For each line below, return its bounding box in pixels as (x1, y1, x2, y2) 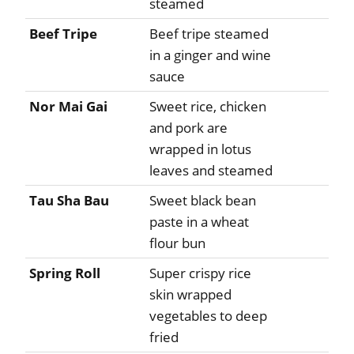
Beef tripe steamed (149, 24, 269, 43)
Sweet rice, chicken (149, 97, 266, 116)
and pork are (149, 119, 228, 137)
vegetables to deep (149, 307, 267, 326)
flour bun (149, 234, 205, 253)
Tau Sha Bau (29, 191, 109, 210)
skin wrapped (149, 285, 232, 304)
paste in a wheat (149, 213, 249, 232)
